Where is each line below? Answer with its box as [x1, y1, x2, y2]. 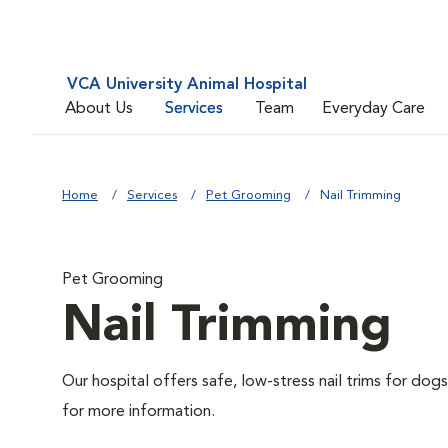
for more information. [62, 404, 215, 420]
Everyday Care [322, 100, 425, 117]
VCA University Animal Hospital [67, 77, 307, 93]
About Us [65, 100, 133, 117]
